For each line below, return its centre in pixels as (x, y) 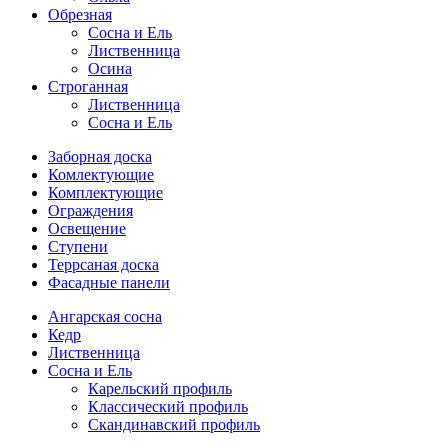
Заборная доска (100, 156)
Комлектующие (101, 174)
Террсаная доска (103, 264)
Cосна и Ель (130, 32)
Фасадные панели (109, 282)
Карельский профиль (160, 388)
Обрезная (80, 14)
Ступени (78, 246)
